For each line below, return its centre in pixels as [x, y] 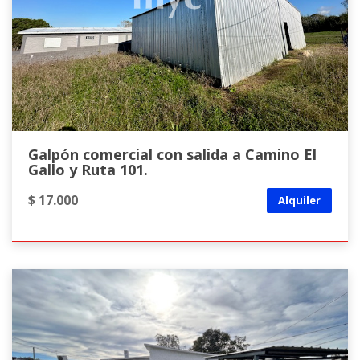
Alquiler [299, 200]
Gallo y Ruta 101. [88, 170]
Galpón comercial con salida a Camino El [172, 154]
